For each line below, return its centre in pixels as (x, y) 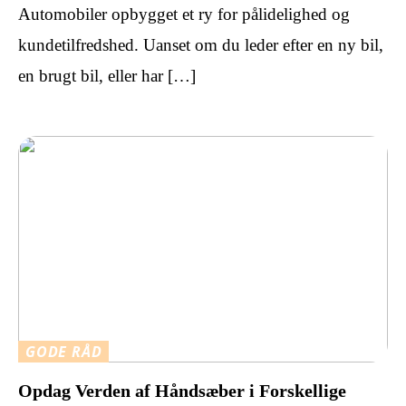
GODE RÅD (64, 351)
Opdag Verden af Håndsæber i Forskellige (182, 391)
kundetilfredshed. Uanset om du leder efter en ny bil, (201, 44)
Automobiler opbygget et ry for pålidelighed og (184, 14)
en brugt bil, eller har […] (107, 75)
